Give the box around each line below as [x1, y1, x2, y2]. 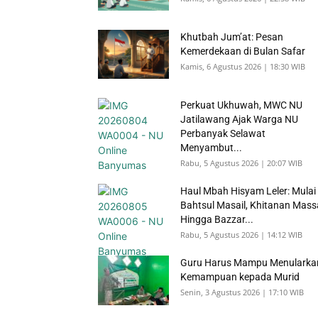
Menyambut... [180, 142, 242, 153]
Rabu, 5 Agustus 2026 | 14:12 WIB [180, 229, 302, 240]
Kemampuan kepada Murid [180, 271, 300, 283]
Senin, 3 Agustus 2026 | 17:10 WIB [180, 287, 304, 297]
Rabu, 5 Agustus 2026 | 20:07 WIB [180, 158, 302, 168]
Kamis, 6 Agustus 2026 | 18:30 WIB [180, 61, 305, 72]
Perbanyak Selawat [180, 128, 265, 139]
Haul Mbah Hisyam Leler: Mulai [180, 185, 316, 197]
